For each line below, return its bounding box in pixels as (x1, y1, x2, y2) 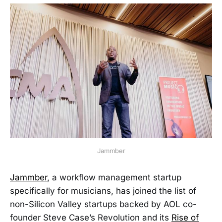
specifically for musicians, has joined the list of (10, 186, 196, 196)
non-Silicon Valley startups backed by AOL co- (10, 199, 197, 210)
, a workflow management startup (47, 172, 181, 183)
